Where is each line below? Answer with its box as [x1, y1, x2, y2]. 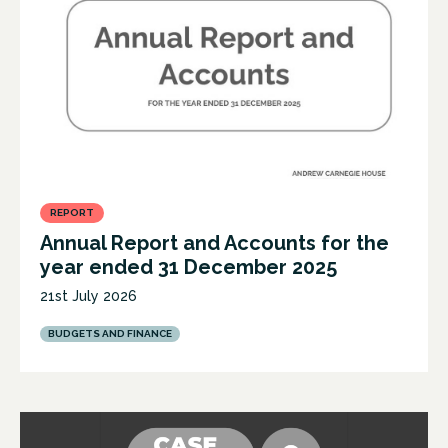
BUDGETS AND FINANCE [48, 327, 172, 339]
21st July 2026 [40, 287, 137, 304]
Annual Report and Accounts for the [40, 230, 389, 255]
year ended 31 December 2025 [40, 254, 337, 279]
